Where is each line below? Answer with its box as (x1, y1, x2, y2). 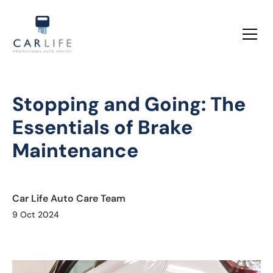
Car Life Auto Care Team (12, 192, 126, 205)
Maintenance (12, 138, 138, 163)
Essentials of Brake (12, 115, 193, 140)
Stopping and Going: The (12, 91, 246, 117)
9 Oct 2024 (12, 209, 59, 220)
